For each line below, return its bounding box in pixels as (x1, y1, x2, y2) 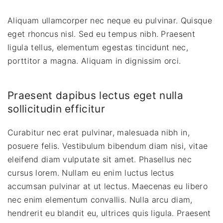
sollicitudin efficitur (7, 102, 106, 115)
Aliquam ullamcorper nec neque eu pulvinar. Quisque (7, 15, 213, 26)
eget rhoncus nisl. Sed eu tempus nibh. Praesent (7, 29, 196, 39)
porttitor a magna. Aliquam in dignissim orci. (7, 56, 181, 66)
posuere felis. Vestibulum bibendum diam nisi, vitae (7, 140, 208, 151)
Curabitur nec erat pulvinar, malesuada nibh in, (7, 127, 190, 137)
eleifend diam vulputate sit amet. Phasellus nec (7, 154, 192, 164)
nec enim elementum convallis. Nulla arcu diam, (7, 194, 193, 205)
